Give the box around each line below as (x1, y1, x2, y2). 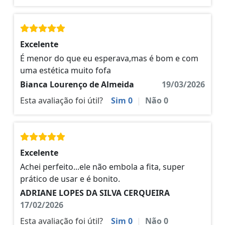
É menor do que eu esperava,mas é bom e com (20, 53, 198, 64)
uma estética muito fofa (20, 65, 111, 76)
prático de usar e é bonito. (20, 173, 120, 185)
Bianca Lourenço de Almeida (20, 79, 134, 90)
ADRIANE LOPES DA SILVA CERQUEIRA (20, 187, 170, 199)
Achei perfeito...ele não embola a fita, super (20, 161, 185, 173)
